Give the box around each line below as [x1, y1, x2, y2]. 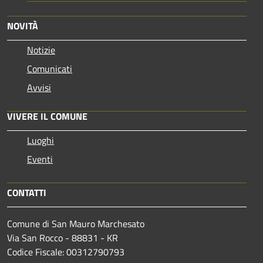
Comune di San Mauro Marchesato [7, 216, 144, 231]
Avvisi [27, 80, 51, 95]
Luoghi [27, 133, 54, 147]
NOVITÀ [7, 18, 38, 33]
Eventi [27, 151, 53, 166]
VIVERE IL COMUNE [7, 109, 87, 123]
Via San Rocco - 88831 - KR [7, 230, 118, 245]
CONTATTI [7, 185, 46, 200]
